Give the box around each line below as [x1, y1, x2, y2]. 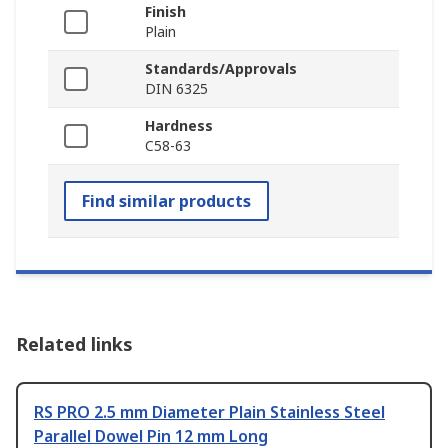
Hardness [145, 115, 213, 135]
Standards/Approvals [145, 58, 297, 78]
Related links [16, 331, 133, 356]
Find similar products [82, 189, 251, 212]
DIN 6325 [145, 78, 208, 98]
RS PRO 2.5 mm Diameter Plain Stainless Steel [34, 400, 385, 423]
